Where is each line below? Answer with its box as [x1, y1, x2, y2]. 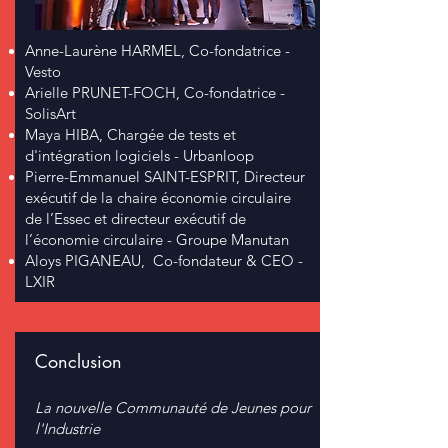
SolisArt [25, 104, 76, 123]
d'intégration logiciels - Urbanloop [25, 146, 254, 165]
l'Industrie [35, 419, 100, 438]
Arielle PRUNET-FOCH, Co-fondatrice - [25, 83, 285, 102]
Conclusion [35, 349, 122, 373]
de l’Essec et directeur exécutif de [25, 209, 246, 228]
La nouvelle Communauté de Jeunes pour [35, 398, 311, 417]
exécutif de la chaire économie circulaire [25, 188, 291, 207]
